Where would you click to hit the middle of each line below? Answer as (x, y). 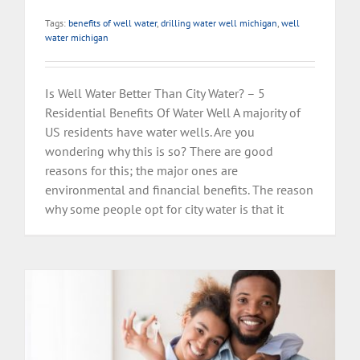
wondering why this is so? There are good (159, 151)
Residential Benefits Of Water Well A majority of (173, 113)
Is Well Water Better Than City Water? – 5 (155, 94)
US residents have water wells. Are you (150, 132)
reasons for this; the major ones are (141, 171)
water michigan (77, 38)
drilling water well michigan (219, 23)
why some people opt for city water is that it (164, 209)
